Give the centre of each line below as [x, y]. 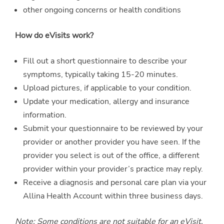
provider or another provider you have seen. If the [112, 142]
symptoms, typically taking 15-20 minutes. [100, 74]
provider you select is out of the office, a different [111, 155]
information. [45, 115]
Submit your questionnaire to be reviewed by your [113, 128]
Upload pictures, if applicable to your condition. [107, 88]
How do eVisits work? [54, 35]
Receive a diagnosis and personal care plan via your [115, 182]
